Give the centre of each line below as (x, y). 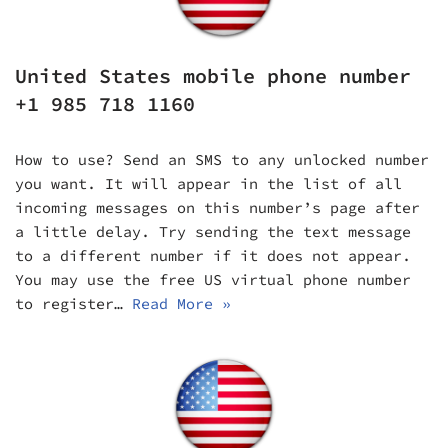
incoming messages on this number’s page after (217, 207)
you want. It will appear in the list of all (208, 183)
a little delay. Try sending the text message (213, 231)
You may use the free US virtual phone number (213, 279)
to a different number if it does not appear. (213, 255)
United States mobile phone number (213, 75)
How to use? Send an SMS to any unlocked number (222, 159)
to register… (73, 303)
